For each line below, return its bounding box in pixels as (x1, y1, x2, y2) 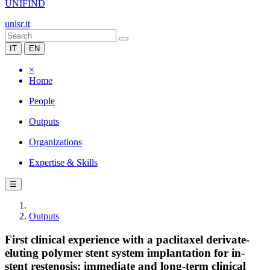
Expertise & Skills (29, 157, 98, 168)
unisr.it (5, 19, 30, 29)
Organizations (29, 137, 82, 147)
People (29, 96, 55, 106)
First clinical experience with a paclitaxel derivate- (5, 233, 250, 246)
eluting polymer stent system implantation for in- (5, 246, 245, 259)
